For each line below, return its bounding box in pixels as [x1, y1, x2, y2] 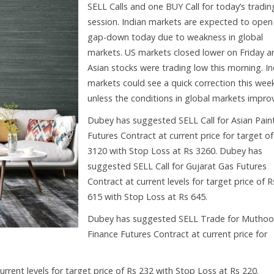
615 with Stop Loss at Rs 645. [87, 190, 207, 202]
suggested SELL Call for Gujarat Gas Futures [87, 160, 267, 172]
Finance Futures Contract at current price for [87, 228, 267, 240]
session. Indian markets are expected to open [87, 15, 273, 28]
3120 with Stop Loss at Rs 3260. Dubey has [87, 144, 262, 157]
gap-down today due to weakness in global [87, 31, 263, 43]
